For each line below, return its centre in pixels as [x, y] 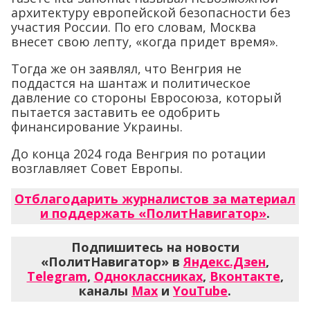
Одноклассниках [148, 276]
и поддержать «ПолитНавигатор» [153, 213]
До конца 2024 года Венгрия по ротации [138, 153]
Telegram [57, 276]
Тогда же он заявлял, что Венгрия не [126, 68]
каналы [105, 290]
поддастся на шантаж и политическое [131, 83]
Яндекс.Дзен [225, 261]
